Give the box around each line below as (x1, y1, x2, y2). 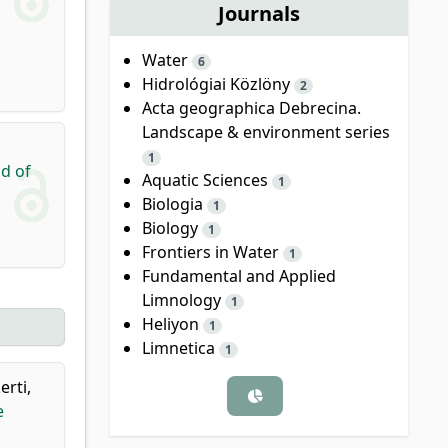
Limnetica (141, 336, 219, 359)
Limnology (141, 288, 225, 311)
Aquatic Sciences (141, 168, 272, 191)
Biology (141, 216, 202, 239)
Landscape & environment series (141, 120, 390, 143)
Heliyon (141, 312, 203, 335)
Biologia (141, 192, 207, 215)
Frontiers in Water (141, 240, 283, 263)
